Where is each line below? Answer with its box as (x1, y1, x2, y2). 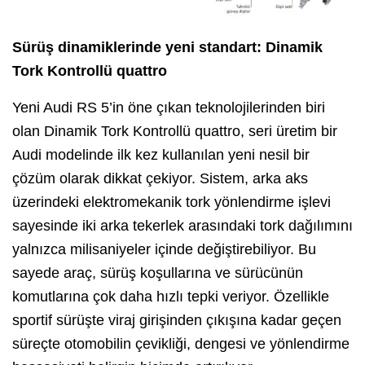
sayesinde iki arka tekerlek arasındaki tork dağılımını (12, 218, 353, 235)
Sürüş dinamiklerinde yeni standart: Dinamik (12, 39, 323, 56)
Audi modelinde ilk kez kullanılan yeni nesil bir (12, 147, 310, 164)
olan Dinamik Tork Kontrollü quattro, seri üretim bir (12, 123, 337, 140)
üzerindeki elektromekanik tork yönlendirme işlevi (12, 194, 331, 211)
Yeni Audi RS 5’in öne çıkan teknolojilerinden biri (12, 99, 325, 117)
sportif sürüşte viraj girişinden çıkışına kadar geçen (12, 312, 341, 329)
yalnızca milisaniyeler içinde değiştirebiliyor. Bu (12, 241, 316, 258)
